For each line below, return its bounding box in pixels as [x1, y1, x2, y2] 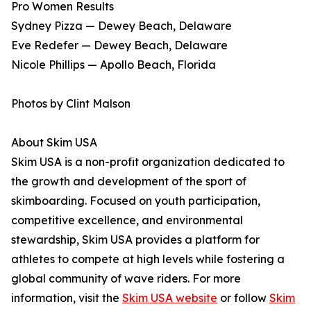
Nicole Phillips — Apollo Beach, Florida [11, 58, 216, 72]
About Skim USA [11, 135, 97, 150]
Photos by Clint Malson [11, 96, 131, 111]
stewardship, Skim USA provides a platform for [11, 233, 260, 247]
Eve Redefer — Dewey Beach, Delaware [11, 38, 228, 53]
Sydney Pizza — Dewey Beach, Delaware [11, 19, 232, 33]
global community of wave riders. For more [11, 271, 241, 286]
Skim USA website [122, 291, 217, 305]
